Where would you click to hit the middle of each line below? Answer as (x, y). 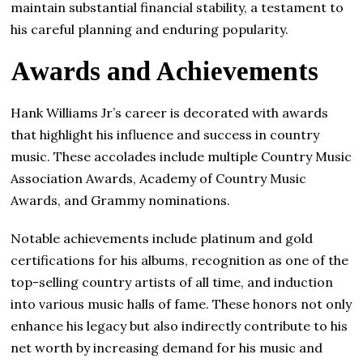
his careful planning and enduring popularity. (150, 29)
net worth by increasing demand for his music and (167, 347)
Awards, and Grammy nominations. (121, 200)
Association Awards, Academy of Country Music (159, 178)
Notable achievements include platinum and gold (162, 238)
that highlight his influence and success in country (165, 134)
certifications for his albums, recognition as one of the (180, 260)
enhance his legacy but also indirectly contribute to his (179, 325)
